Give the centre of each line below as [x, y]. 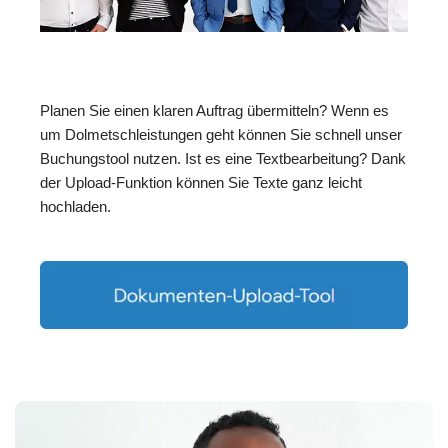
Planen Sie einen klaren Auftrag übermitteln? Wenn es [214, 111]
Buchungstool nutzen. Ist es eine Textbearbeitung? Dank [223, 159]
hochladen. [75, 207]
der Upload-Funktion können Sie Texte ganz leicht [201, 183]
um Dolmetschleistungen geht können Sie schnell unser [221, 135]
